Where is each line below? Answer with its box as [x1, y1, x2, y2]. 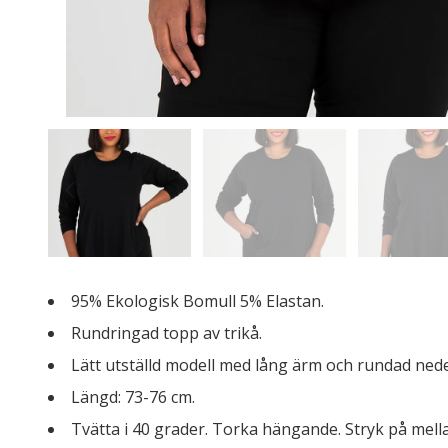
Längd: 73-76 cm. [71, 386, 195, 408]
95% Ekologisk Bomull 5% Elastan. [71, 290, 328, 312]
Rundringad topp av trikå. [71, 322, 266, 344]
